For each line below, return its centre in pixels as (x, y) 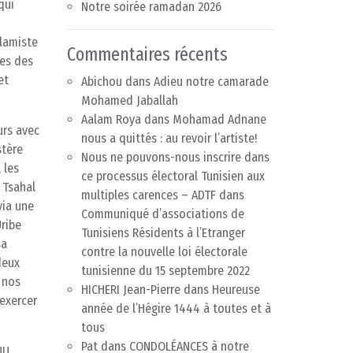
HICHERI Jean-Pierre (131, 290)
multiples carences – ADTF (149, 195)
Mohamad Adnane (219, 120)
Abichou (102, 82)
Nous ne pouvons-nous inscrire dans (175, 158)
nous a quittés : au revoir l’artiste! (169, 139)
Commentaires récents (147, 55)
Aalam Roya (111, 120)
